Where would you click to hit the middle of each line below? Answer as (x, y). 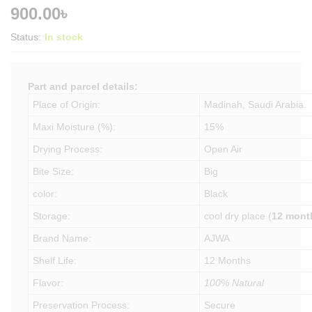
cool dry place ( (238, 216)
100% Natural (234, 283)
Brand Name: (62, 238)
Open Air (224, 149)
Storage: (52, 216)
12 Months (228, 260)
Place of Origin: (67, 104)
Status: (26, 37)
